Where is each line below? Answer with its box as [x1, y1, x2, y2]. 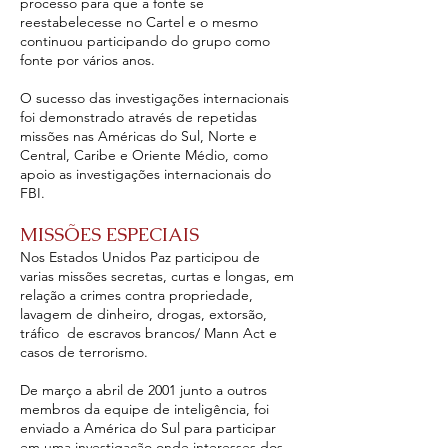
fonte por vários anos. [20, 51, 155, 69]
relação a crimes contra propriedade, [20, 286, 253, 304]
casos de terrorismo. [20, 343, 148, 361]
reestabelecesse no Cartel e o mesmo [20, 13, 258, 31]
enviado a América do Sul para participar [20, 419, 276, 437]
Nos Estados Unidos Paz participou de [20, 248, 260, 266]
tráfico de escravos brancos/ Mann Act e [20, 324, 277, 342]
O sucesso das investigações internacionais [20, 89, 289, 107]
